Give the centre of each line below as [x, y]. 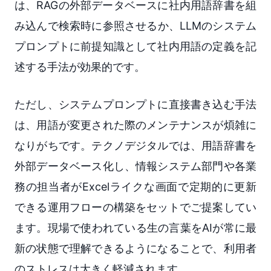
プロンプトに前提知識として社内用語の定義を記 [135, 46]
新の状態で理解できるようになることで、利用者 [135, 248]
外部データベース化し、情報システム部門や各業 [135, 166]
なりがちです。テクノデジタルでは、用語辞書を [135, 145]
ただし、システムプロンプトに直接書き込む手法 [135, 104]
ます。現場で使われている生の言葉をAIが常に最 [135, 227]
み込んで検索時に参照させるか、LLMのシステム [135, 25]
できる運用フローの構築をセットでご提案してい [135, 207]
